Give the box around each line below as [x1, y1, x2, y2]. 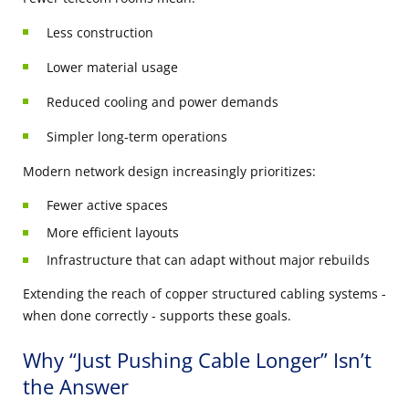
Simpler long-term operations [47, 127, 227, 145]
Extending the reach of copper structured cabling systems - [23, 284, 386, 302]
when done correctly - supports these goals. [23, 306, 291, 324]
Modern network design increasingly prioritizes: [23, 162, 316, 180]
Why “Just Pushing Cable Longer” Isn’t [23, 345, 372, 373]
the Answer [23, 372, 129, 400]
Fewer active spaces [47, 195, 168, 214]
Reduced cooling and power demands [47, 92, 278, 110]
